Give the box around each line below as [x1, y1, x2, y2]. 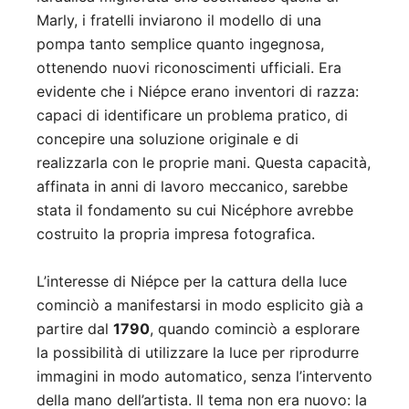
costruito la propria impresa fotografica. [37, 224, 315, 243]
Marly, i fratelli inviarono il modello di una [37, 10, 321, 29]
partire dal [37, 319, 113, 338]
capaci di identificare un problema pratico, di [37, 105, 348, 124]
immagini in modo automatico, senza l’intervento [37, 366, 372, 385]
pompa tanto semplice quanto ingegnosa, [37, 34, 324, 53]
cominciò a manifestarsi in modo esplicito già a [37, 295, 363, 314]
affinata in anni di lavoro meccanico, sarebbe [37, 176, 348, 195]
